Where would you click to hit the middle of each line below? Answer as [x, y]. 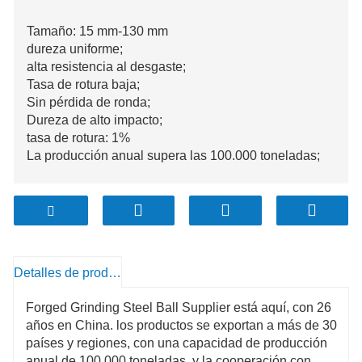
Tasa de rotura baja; [83, 84]
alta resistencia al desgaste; [106, 66]
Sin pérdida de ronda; [88, 102]
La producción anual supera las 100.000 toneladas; [173, 155]
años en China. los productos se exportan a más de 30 [181, 325]
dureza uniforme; [75, 48]
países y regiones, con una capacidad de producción [177, 343]
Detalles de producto [115, 272]
